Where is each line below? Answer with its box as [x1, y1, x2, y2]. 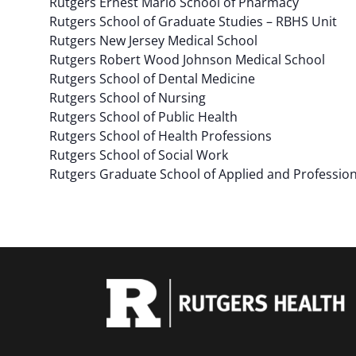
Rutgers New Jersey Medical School [48, 32, 257, 49]
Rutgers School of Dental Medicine [48, 70, 255, 87]
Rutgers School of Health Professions [48, 127, 272, 145]
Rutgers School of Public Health [48, 108, 238, 126]
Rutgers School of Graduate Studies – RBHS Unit [48, 13, 337, 30]
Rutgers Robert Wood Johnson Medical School [48, 51, 325, 68]
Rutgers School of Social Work [48, 146, 228, 164]
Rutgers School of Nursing [48, 89, 206, 106]
